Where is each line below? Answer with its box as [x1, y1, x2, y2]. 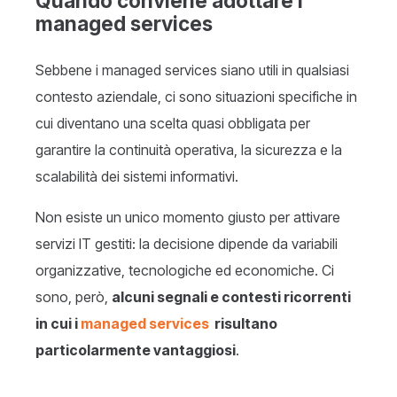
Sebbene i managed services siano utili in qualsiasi [35, 61, 349, 80]
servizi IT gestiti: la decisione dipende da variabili [35, 235, 338, 253]
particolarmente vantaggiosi [35, 341, 236, 360]
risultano [212, 315, 277, 333]
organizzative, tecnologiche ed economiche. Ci [35, 261, 334, 280]
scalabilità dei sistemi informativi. [35, 167, 238, 186]
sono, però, [35, 288, 112, 307]
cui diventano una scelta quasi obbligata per [35, 114, 310, 133]
